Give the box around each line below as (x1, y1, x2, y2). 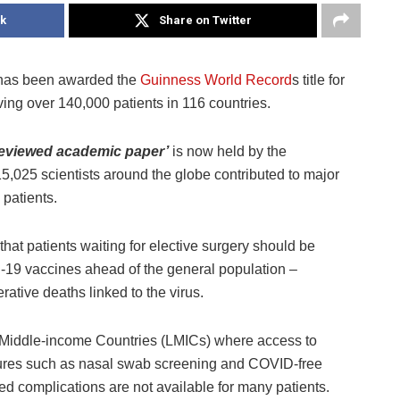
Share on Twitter (159, 13, 252, 28)
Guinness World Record (140, 72, 292, 88)
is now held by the (169, 144, 287, 160)
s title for (292, 72, 345, 88)
